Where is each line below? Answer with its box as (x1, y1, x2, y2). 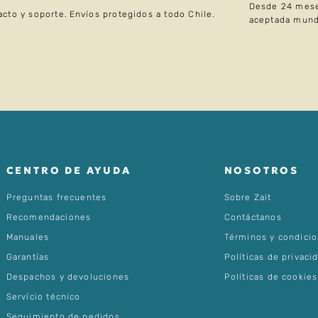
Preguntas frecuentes (6, 192, 107, 203)
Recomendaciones (6, 212, 92, 223)
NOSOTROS (224, 164, 299, 177)
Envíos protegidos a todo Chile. (69, 9, 216, 20)
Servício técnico (6, 292, 81, 302)
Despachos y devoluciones (6, 272, 130, 283)
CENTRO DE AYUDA (6, 164, 131, 177)
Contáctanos (224, 212, 282, 223)
